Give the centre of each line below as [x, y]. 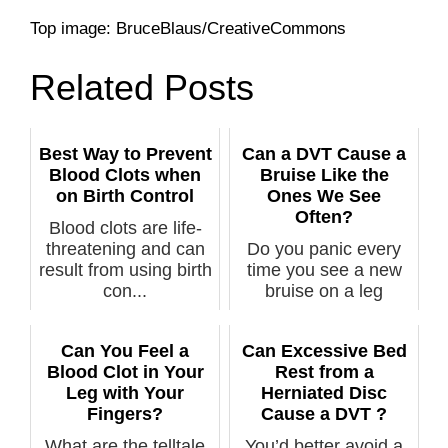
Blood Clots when [125, 175]
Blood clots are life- [125, 227]
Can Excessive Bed [324, 351]
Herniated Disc [324, 393]
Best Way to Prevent [125, 154]
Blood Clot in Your [125, 372]
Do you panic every [324, 248]
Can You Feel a [125, 351]
